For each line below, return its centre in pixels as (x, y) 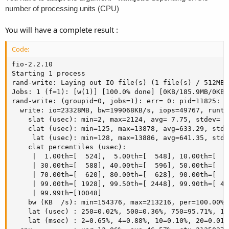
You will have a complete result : (62, 30)
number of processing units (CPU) (62, 8)
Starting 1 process (49, 74)
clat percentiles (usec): (69, 147)
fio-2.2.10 (32, 64)
